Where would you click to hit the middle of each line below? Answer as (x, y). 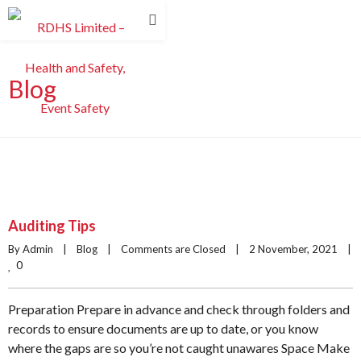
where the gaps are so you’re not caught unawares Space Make (179, 348)
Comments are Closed (173, 249)
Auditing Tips (52, 226)
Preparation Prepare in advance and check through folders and (179, 309)
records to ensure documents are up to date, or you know (163, 328)
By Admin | (42, 249)
